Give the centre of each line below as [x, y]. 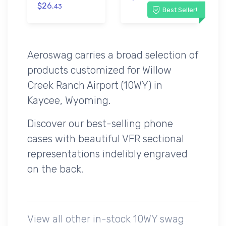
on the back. [55, 169]
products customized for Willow [99, 70]
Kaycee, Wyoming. [69, 100]
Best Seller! [180, 10]
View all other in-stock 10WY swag [106, 219]
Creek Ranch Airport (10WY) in [95, 85]
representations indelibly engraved [107, 154]
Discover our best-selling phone [100, 123]
